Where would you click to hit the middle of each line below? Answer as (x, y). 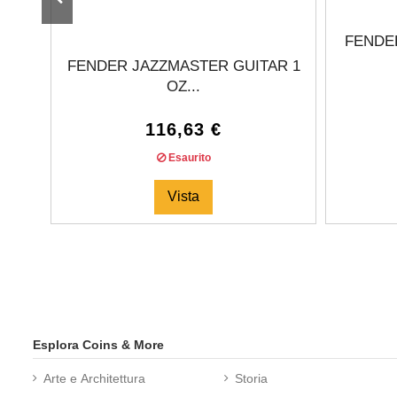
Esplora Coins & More (98, 344)
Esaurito (188, 158)
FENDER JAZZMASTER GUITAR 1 (183, 66)
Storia (252, 378)
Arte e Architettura (94, 378)
